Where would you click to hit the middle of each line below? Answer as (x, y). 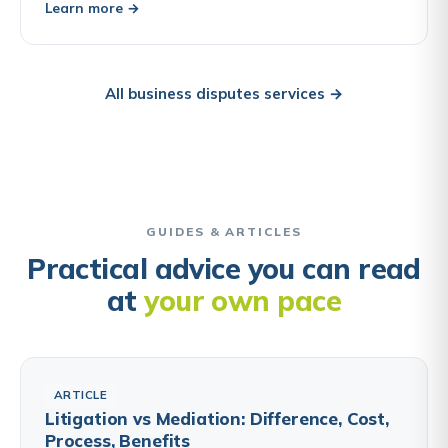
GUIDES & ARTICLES (224, 231)
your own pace (243, 300)
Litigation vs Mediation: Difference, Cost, (217, 418)
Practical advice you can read (224, 268)
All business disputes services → (224, 93)
